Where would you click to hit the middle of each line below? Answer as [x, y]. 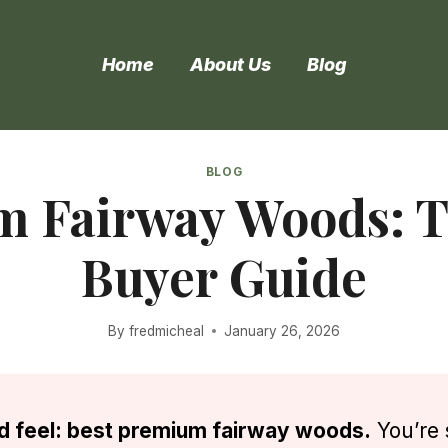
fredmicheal [166, 330]
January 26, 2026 [281, 330]
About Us [230, 64]
